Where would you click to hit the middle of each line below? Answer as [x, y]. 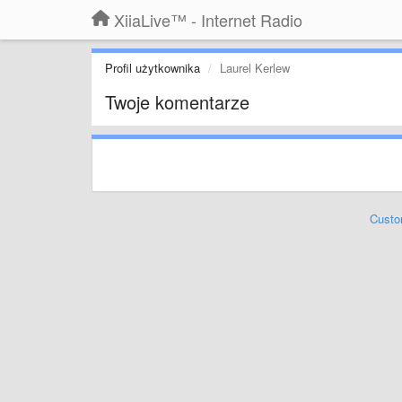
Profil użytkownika [153, 68]
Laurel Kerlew [255, 68]
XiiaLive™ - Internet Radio [208, 20]
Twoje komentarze [177, 102]
